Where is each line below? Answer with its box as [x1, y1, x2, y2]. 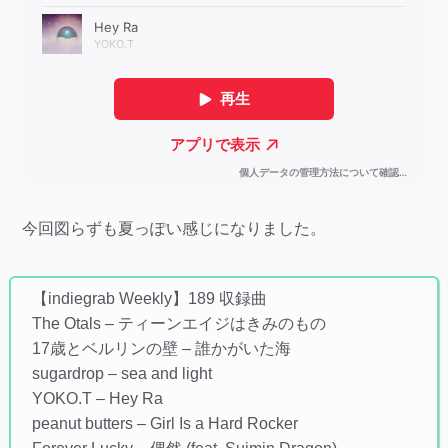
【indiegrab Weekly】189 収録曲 [31, 290, 267, 308]
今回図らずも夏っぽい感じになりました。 [21, 219, 326, 237]
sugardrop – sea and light [31, 365, 212, 383]
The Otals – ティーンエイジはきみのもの [31, 315, 326, 333]
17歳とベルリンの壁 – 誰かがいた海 [31, 340, 291, 358]
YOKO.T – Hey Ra [31, 390, 163, 408]
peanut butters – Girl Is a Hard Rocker [31, 415, 298, 433]
